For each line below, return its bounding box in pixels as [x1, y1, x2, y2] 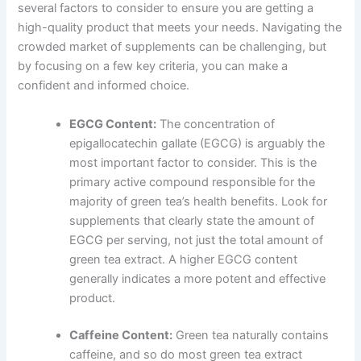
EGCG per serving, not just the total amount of [69, 232, 324, 247]
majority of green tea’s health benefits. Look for [69, 193, 328, 209]
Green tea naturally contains [172, 327, 330, 342]
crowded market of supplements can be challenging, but [18, 39, 327, 55]
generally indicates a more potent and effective [69, 271, 326, 286]
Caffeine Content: [69, 327, 173, 342]
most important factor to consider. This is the [69, 155, 317, 170]
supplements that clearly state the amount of [69, 213, 315, 228]
